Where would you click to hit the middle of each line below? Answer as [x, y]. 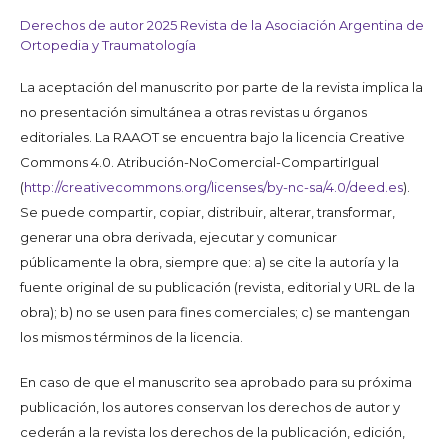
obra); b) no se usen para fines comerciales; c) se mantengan [215, 311]
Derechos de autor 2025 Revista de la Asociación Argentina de [222, 24]
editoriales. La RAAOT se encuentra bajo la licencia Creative [212, 136]
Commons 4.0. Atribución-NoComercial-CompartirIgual [199, 161]
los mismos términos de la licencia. [131, 336]
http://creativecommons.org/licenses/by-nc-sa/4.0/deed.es [213, 186]
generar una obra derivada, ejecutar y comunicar [178, 236]
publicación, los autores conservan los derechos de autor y [210, 406]
